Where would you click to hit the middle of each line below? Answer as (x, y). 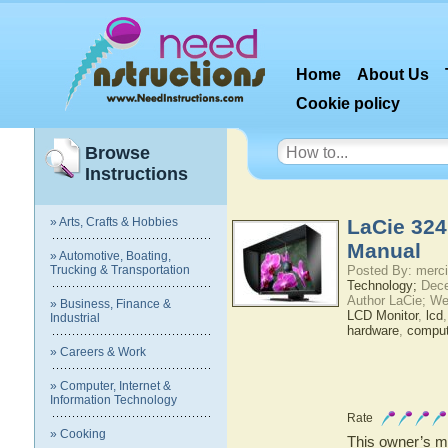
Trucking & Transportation (120, 270)
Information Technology (113, 400)
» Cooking (78, 434)
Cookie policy (348, 103)
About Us (393, 74)
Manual (384, 250)
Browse (117, 153)
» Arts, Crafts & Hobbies (114, 222)
